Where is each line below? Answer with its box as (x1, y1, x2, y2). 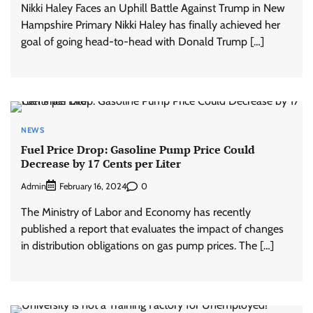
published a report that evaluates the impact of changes (21, 222, 284, 236)
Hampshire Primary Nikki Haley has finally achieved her (21, 17, 280, 31)
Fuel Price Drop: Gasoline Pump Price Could (21, 141, 255, 157)
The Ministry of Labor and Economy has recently (21, 205, 251, 219)
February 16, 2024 (59, 181, 126, 192)
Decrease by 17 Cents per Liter (21, 155, 181, 171)
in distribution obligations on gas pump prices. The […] (21, 239, 274, 253)
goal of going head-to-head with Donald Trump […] (21, 34, 264, 48)
